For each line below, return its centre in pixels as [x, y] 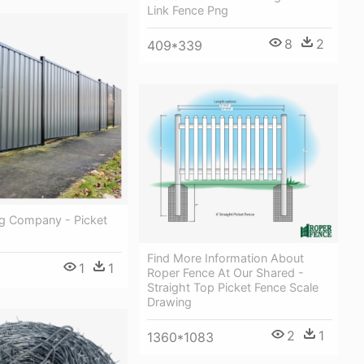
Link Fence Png [188, 10]
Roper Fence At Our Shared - [225, 273]
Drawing [169, 302]
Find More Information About [225, 258]
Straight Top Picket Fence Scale [233, 287]
